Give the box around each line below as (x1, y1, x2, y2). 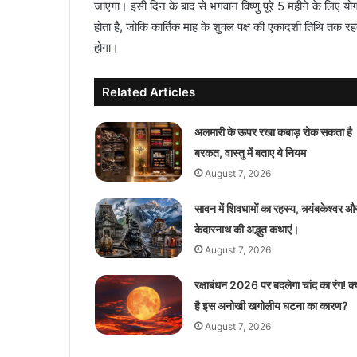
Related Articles (102, 84, 195, 100)
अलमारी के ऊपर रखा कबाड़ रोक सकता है (194, 124, 352, 139)
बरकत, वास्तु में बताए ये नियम (194, 145, 306, 159)
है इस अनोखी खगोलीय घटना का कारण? (194, 298, 348, 312)
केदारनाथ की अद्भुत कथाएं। (194, 222, 299, 236)
